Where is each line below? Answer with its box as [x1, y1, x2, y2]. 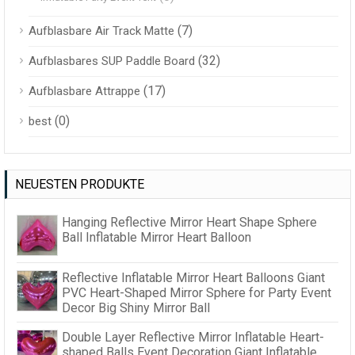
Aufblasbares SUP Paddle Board [29, 54, 195, 69]
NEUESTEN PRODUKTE [15, 177, 144, 193]
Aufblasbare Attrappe [29, 84, 140, 99]
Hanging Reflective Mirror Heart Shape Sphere [62, 215, 317, 231]
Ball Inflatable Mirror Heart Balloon [62, 230, 251, 246]
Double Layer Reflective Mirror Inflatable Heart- [62, 330, 324, 345]
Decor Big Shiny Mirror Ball [62, 300, 210, 316]
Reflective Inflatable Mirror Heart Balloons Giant [62, 270, 325, 286]
